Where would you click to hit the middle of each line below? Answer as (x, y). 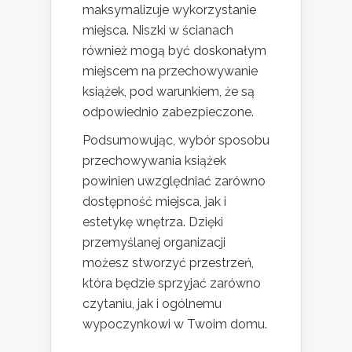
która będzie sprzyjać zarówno (172, 284)
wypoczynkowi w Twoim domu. (175, 324)
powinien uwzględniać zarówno (174, 181)
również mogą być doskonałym (174, 51)
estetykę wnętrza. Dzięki (153, 222)
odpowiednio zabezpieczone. (168, 112)
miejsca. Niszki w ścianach (158, 31)
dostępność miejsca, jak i (154, 202)
